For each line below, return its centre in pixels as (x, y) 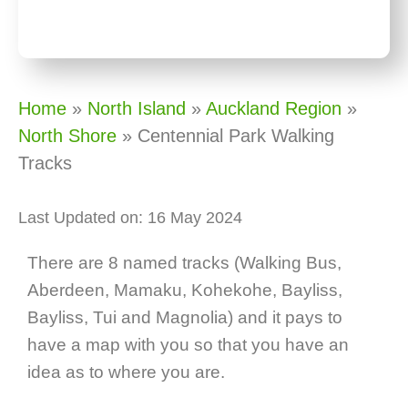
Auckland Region (274, 108)
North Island (137, 108)
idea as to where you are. (126, 372)
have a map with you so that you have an (188, 344)
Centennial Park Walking (236, 135)
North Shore (67, 135)
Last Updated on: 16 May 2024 (130, 217)
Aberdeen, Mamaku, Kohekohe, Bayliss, (185, 290)
